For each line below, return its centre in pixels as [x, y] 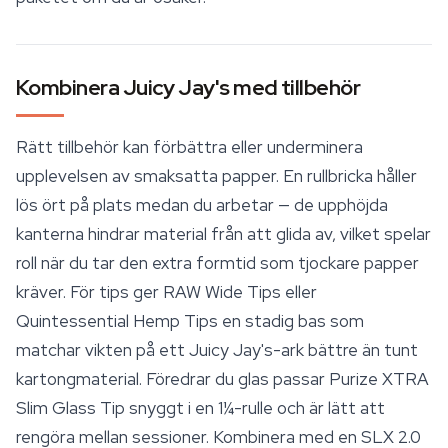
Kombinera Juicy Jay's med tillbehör [188, 87]
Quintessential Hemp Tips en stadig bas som [190, 321]
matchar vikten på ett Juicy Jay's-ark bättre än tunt [217, 350]
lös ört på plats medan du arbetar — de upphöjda [202, 205]
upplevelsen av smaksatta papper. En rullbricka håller [216, 176]
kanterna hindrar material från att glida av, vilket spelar [223, 234]
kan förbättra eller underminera [241, 147]
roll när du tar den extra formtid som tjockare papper [217, 263]
